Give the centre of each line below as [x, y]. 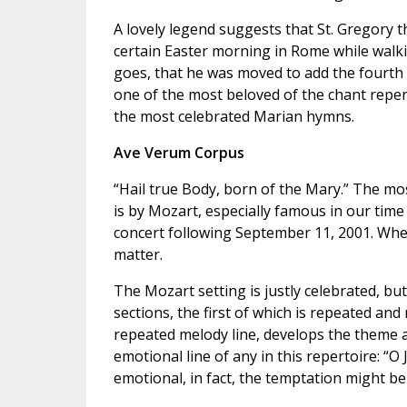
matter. [138, 255]
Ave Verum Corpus [179, 153]
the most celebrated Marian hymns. [233, 117]
